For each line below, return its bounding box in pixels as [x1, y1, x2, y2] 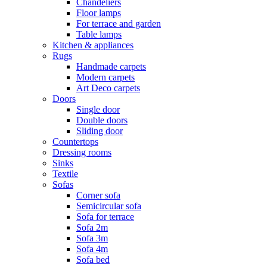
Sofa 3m [76, 232, 108, 243]
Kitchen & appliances [52, 39, 133, 50]
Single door [76, 104, 120, 114]
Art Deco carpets [76, 82, 140, 93]
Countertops [52, 136, 98, 147]
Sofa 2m [76, 222, 108, 232]
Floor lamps [76, 7, 121, 18]
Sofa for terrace [76, 211, 134, 222]
